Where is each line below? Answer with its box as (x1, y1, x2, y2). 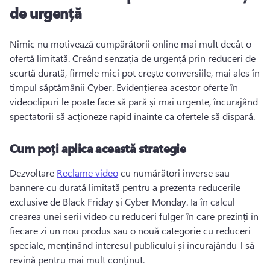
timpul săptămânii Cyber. (10, 81, 116, 93)
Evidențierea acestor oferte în (116, 81, 238, 93)
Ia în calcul (190, 195, 235, 208)
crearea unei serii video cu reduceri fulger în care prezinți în (10, 210, 259, 222)
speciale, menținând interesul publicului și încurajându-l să (10, 239, 254, 251)
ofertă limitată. (10, 52, 72, 64)
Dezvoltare (10, 166, 57, 179)
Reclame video (57, 166, 118, 179)
